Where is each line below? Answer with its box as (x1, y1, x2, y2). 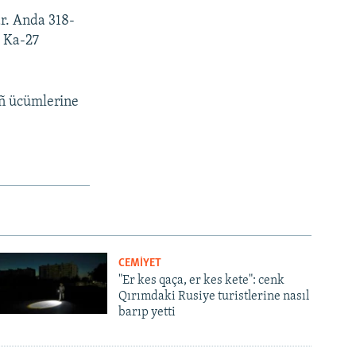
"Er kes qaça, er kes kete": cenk (118, 273, 285, 287)
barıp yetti (118, 305, 176, 319)
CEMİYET (118, 257, 162, 269)
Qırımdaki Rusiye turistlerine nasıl (118, 289, 310, 303)
